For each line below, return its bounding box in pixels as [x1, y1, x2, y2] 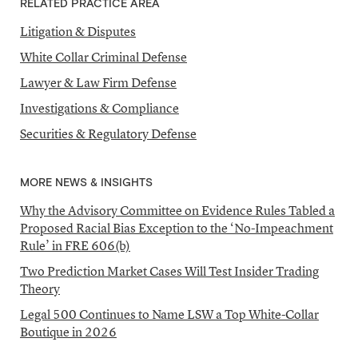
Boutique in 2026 [20, 323, 117, 340]
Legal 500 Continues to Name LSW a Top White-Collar [20, 305, 319, 323]
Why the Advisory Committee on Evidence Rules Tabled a [20, 201, 335, 219]
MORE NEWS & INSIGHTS [20, 177, 153, 189]
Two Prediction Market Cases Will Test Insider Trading [20, 262, 319, 280]
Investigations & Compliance [20, 99, 179, 117]
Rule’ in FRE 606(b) [20, 237, 130, 254]
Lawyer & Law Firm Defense [20, 74, 177, 91]
